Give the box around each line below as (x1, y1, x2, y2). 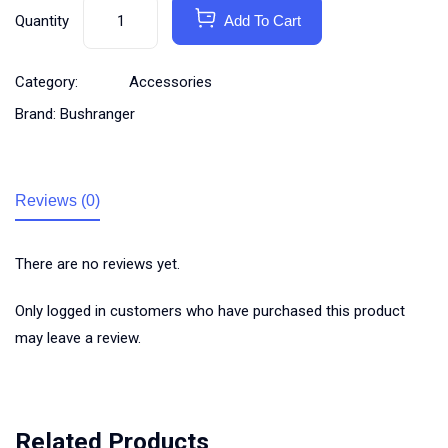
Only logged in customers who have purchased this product (15, 302, 405, 321)
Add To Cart (224, 12, 301, 30)
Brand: (15, 105, 60, 124)
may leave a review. (15, 329, 141, 348)
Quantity (15, 12, 69, 31)
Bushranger (60, 105, 135, 124)
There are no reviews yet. (15, 255, 180, 274)
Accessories (129, 73, 212, 92)
